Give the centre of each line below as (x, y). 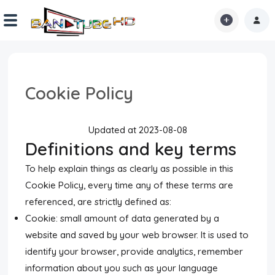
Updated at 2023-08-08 (137, 130)
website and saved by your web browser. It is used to (137, 235)
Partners (21, 233)
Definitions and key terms (131, 149)
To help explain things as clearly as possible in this (130, 168)
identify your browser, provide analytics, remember (134, 251)
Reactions (24, 120)
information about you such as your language (122, 268)
